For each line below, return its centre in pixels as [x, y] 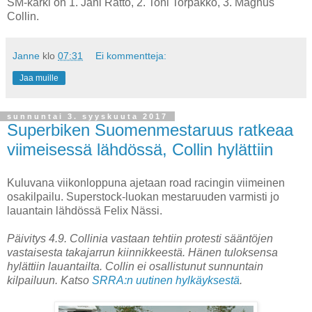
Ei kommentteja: [131, 55]
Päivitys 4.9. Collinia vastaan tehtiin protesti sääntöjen [140, 238]
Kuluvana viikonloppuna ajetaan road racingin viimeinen [146, 182]
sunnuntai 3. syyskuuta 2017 [87, 116]
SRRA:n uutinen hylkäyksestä [166, 280]
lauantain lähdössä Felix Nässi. [85, 210]
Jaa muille [39, 78]
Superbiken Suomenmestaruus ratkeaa [150, 130]
